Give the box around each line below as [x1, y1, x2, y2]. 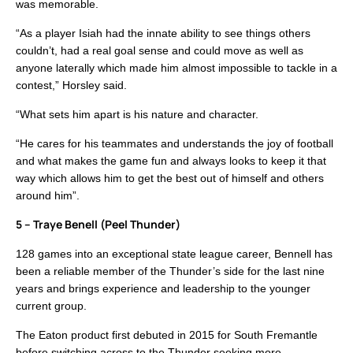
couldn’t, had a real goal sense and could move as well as [16, 44, 303, 58]
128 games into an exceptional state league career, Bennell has [16, 247, 333, 261]
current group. [16, 299, 87, 313]
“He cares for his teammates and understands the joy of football [16, 137, 333, 150]
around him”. [16, 189, 80, 203]
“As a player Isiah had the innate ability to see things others [16, 27, 310, 40]
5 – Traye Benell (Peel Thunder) [16, 217, 180, 232]
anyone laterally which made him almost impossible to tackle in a [16, 61, 337, 75]
